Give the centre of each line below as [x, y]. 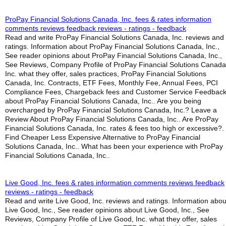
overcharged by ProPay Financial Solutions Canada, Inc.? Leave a [111, 110]
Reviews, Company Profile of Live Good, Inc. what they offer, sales [111, 219]
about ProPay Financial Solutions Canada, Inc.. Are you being [103, 101]
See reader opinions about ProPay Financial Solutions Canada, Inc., [114, 55]
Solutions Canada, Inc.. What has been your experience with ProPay [114, 146]
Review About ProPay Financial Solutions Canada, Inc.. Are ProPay [112, 119]
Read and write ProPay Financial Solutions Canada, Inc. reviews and [115, 37]
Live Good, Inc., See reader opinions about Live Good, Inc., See [107, 210]
